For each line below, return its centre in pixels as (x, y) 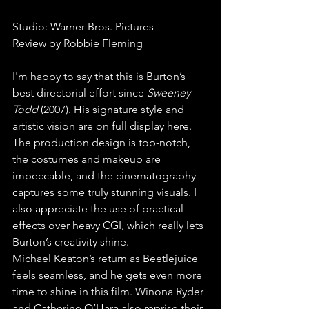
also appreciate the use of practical (99, 209)
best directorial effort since (80, 93)
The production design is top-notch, (103, 143)
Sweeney (170, 93)
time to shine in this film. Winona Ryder (109, 292)
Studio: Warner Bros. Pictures (83, 27)
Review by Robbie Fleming (78, 43)
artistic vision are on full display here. (103, 126)
